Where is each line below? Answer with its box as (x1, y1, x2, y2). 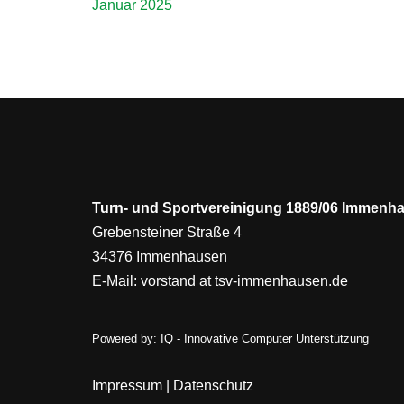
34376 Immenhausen (92, 248, 227, 264)
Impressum (92, 378, 162, 394)
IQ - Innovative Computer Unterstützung (161, 331, 369, 345)
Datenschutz (173, 378, 253, 394)
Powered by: (92, 331, 161, 345)
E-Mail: (92, 272, 141, 289)
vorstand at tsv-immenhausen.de (141, 272, 348, 289)
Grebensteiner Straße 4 (92, 224, 242, 240)
